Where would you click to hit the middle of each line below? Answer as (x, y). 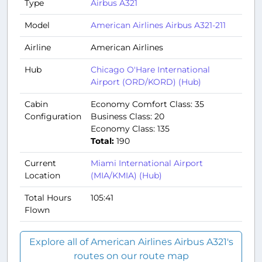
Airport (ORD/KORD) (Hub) (146, 82)
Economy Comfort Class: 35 (147, 104)
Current (40, 163)
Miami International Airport (147, 163)
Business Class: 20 (127, 116)
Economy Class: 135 (130, 128)
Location (42, 175)
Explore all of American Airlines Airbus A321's (131, 242)
